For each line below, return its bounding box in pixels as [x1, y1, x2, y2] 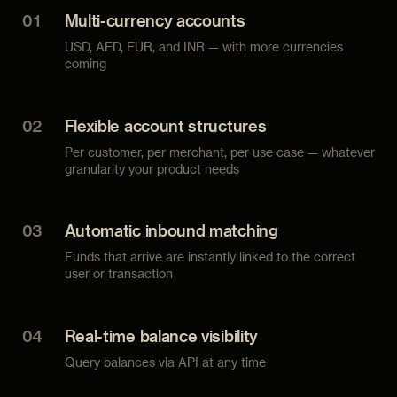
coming [64, 56, 106, 72]
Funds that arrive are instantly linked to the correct [64, 249, 355, 265]
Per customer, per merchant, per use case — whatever [64, 144, 375, 160]
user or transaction [64, 266, 173, 282]
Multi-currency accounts [64, 11, 245, 30]
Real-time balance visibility [64, 325, 259, 345]
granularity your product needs [64, 160, 239, 176]
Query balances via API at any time [64, 354, 266, 370]
